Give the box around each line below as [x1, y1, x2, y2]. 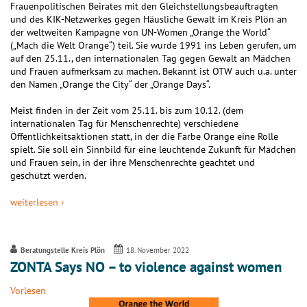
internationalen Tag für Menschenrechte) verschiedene [10, 117, 238, 130]
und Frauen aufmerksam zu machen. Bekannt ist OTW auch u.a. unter [10, 65, 297, 78]
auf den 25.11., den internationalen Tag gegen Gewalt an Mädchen [10, 52, 291, 65]
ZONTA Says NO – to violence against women [10, 257, 282, 276]
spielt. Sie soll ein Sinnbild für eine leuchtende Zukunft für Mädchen [10, 143, 296, 156]
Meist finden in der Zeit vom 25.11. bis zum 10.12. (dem [10, 104, 243, 117]
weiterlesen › [10, 195, 64, 208]
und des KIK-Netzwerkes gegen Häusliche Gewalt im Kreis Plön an [10, 13, 287, 26]
